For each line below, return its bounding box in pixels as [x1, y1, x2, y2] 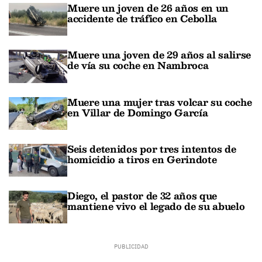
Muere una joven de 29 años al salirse [67, 47, 251, 63]
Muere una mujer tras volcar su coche [67, 94, 252, 110]
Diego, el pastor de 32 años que [67, 188, 218, 204]
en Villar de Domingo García [67, 104, 208, 120]
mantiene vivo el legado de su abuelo [67, 198, 245, 215]
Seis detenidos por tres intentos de [67, 140, 236, 157]
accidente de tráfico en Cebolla [67, 11, 218, 27]
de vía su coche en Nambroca [67, 57, 209, 74]
